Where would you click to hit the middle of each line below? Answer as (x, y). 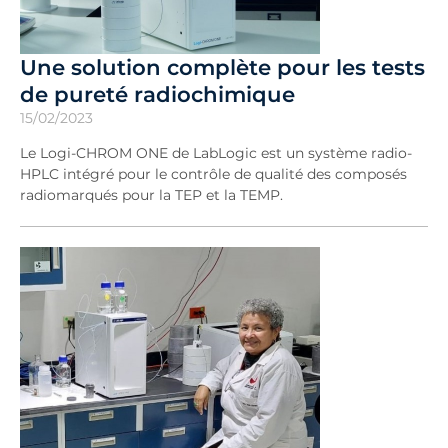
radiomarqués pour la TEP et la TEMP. (151, 194)
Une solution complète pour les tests (222, 66)
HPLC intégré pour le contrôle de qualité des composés (213, 173)
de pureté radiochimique (157, 93)
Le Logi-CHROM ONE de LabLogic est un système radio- (216, 152)
